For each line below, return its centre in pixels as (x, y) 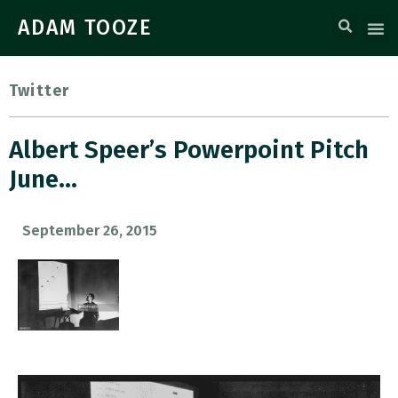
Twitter (40, 91)
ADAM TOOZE (85, 28)
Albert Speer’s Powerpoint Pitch (189, 150)
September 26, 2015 (90, 231)
